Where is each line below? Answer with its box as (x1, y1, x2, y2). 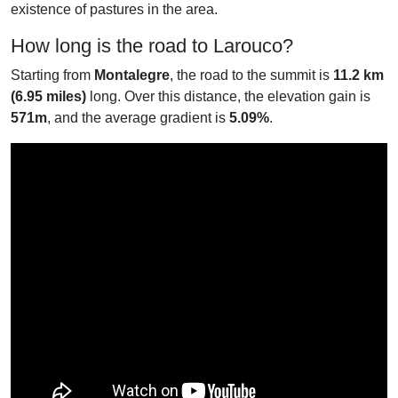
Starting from (11, 68, 94, 83)
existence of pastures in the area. (11, 2, 218, 17)
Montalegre (94, 68, 170, 83)
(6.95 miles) (11, 89, 86, 104)
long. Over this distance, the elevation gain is (86, 89, 370, 104)
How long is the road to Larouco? (11, 35, 293, 57)
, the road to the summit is (170, 68, 333, 83)
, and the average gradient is (47, 110, 229, 125)
